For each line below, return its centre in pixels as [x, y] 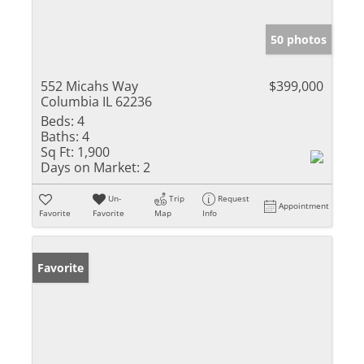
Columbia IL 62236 [96, 101]
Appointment [304, 205]
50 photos [299, 39]
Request [234, 198]
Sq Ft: [57, 152]
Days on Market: [90, 167]
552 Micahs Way [89, 86]
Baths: [60, 136]
